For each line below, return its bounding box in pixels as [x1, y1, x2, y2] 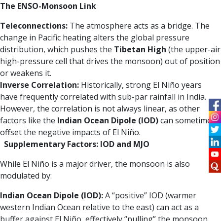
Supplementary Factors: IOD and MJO [4, 139, 149, 150]
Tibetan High [114, 44, 166, 55]
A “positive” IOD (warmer [103, 190, 196, 201]
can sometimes [158, 115, 216, 126]
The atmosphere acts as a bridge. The [68, 20, 210, 32]
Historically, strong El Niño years [79, 79, 202, 91]
